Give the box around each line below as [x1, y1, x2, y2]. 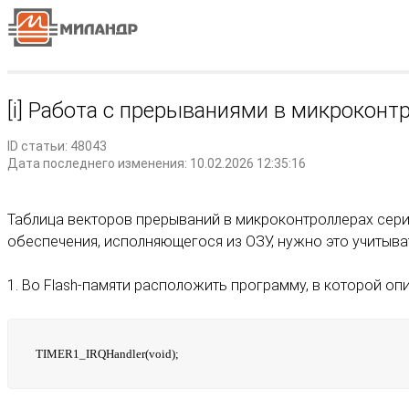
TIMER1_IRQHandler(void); [36, 347, 179, 361]
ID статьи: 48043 [7, 139, 107, 153]
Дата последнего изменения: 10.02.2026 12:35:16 [7, 156, 306, 171]
